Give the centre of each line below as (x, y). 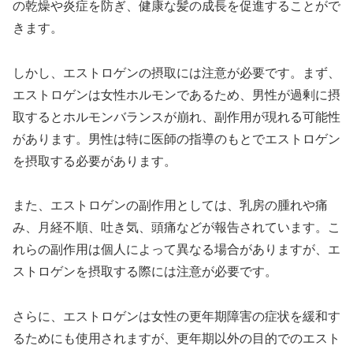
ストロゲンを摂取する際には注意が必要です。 (145, 272)
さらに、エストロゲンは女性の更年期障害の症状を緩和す (176, 317)
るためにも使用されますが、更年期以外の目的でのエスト (176, 339)
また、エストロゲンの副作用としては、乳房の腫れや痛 (170, 206)
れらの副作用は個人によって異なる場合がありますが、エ (176, 250)
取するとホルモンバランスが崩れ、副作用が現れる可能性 (176, 117)
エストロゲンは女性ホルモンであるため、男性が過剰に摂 (176, 95)
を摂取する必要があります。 (95, 161)
